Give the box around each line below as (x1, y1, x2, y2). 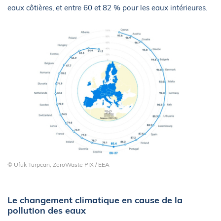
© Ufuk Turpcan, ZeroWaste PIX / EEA (7, 160, 110, 168)
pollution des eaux (7, 204, 86, 216)
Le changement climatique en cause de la (7, 194, 183, 206)
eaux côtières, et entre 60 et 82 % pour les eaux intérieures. (7, 2, 207, 12)
